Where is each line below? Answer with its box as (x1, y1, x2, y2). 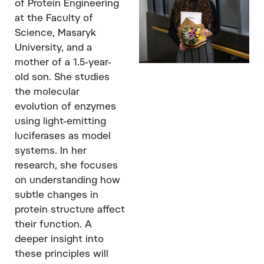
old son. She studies (15, 72, 110, 82)
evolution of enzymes (15, 102, 116, 112)
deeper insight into (15, 235, 104, 245)
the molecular (15, 87, 80, 97)
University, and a (15, 43, 92, 53)
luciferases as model (15, 131, 111, 141)
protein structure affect (15, 205, 125, 215)
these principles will (15, 249, 108, 259)
